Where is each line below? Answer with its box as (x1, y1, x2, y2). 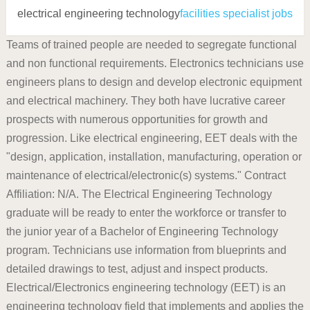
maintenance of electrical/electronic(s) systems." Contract (6, 170, 286, 181)
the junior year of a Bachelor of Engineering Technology (6, 226, 278, 237)
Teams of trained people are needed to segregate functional (6, 39, 297, 51)
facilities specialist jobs (179, 8, 293, 19)
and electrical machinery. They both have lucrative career (6, 95, 285, 107)
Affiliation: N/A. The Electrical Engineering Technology (6, 188, 272, 200)
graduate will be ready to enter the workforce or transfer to (6, 207, 286, 219)
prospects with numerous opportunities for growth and (6, 113, 268, 125)
